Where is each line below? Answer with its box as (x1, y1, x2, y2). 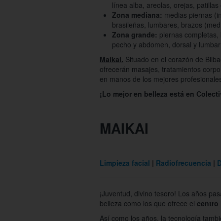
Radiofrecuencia (156, 158, 211, 168)
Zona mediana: (112, 10, 162, 20)
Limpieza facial (100, 158, 150, 168)
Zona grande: (112, 30, 157, 40)
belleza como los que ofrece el (100, 198, 197, 209)
